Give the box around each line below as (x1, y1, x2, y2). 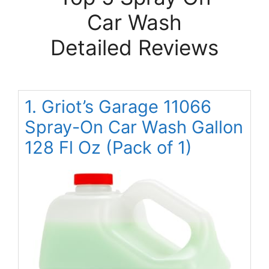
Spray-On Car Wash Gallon (25, 116, 243, 138)
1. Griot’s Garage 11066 (25, 95, 211, 117)
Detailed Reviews (50, 34, 219, 60)
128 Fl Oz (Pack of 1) (25, 136, 192, 158)
